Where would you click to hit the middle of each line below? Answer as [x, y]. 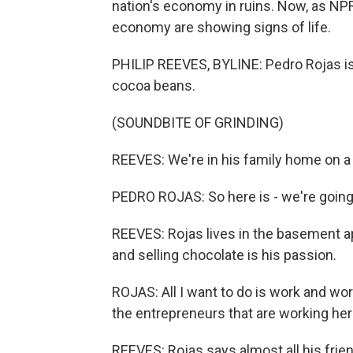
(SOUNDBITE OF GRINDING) [198, 123]
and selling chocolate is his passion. [224, 255]
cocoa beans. [154, 85]
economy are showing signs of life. [221, 27]
